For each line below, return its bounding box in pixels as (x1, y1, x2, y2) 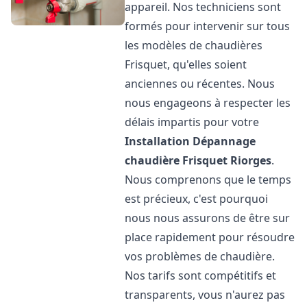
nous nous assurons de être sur (125, 210, 291, 225)
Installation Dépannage (125, 134, 256, 149)
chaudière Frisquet (125, 153, 228, 168)
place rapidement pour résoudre (125, 230, 295, 245)
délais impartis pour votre (125, 114, 260, 130)
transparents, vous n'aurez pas (125, 287, 286, 302)
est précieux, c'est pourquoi (125, 191, 269, 206)
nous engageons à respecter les (125, 95, 291, 110)
